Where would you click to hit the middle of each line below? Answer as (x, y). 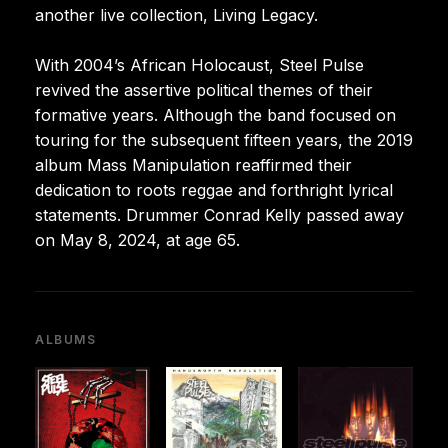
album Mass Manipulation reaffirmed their (193, 164)
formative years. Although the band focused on (215, 114)
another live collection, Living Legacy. (176, 14)
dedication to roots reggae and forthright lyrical (214, 189)
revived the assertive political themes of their (204, 89)
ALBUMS (66, 339)
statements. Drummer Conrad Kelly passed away (219, 214)
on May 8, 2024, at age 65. (137, 239)
